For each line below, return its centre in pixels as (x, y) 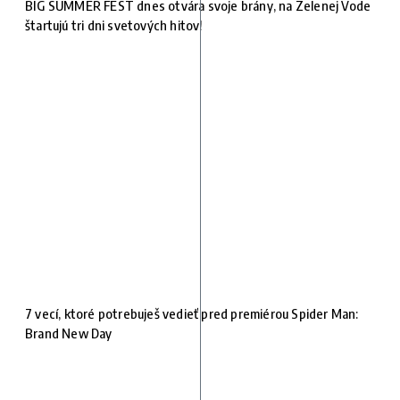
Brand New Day (69, 333)
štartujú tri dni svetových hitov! (114, 25)
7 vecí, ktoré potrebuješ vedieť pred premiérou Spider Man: (192, 313)
